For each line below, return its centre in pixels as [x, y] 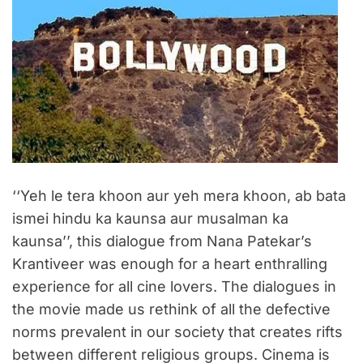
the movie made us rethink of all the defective [171, 310]
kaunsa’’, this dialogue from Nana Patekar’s [162, 241]
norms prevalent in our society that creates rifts [177, 332]
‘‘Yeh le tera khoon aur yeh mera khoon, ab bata [179, 196]
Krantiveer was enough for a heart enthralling [170, 264]
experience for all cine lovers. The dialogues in [174, 287]
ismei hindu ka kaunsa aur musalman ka [150, 219]
